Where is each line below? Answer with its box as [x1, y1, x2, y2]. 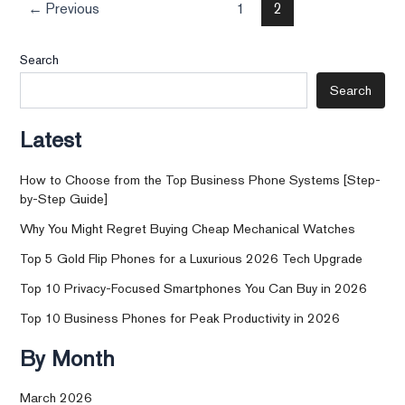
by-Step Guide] [20, 189, 108, 207]
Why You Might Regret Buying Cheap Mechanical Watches [20, 219, 356, 237]
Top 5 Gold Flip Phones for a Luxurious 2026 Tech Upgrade [20, 249, 363, 267]
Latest [20, 125, 82, 155]
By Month [20, 343, 116, 372]
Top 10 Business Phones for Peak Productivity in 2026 [20, 308, 341, 326]
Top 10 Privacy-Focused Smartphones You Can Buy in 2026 [20, 278, 368, 297]
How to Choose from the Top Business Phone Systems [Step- [20, 170, 381, 188]
